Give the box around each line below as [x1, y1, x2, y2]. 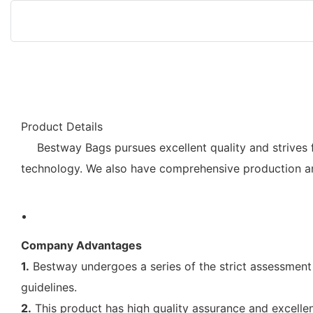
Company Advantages [21, 238, 142, 252]
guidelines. [21, 279, 77, 294]
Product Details [21, 119, 103, 133]
